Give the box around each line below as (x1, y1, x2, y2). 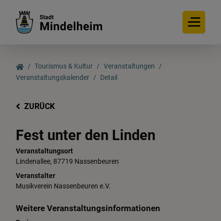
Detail (100, 74, 117, 82)
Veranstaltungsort (16, 147, 73, 156)
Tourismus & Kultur (35, 62, 93, 71)
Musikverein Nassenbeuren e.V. (16, 182, 110, 191)
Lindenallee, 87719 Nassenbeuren (16, 157, 119, 166)
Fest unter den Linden (16, 127, 155, 144)
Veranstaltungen (104, 62, 155, 71)
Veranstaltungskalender (16, 74, 89, 82)
